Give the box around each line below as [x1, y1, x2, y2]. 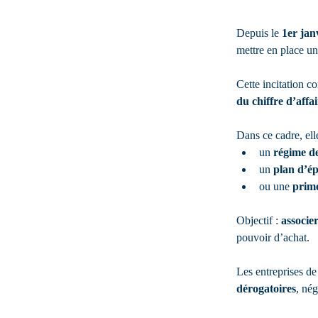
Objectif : [236, 214, 281, 226]
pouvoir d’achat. [236, 231, 309, 243]
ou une [259, 180, 292, 192]
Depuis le [236, 27, 282, 39]
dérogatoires [236, 283, 296, 295]
